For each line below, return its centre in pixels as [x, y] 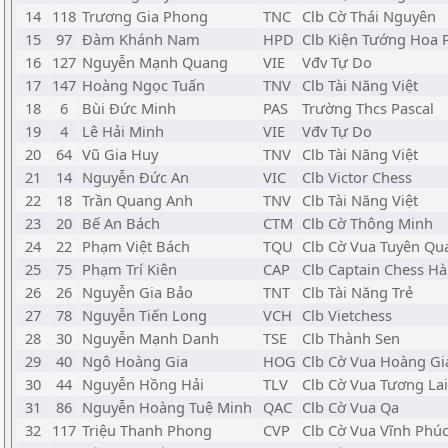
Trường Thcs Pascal [368, 108]
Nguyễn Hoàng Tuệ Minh [167, 407]
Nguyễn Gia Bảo [137, 292]
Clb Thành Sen [351, 338]
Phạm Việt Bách [136, 246]
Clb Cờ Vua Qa [350, 407]
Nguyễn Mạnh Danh [150, 338]
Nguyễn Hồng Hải [143, 384]
